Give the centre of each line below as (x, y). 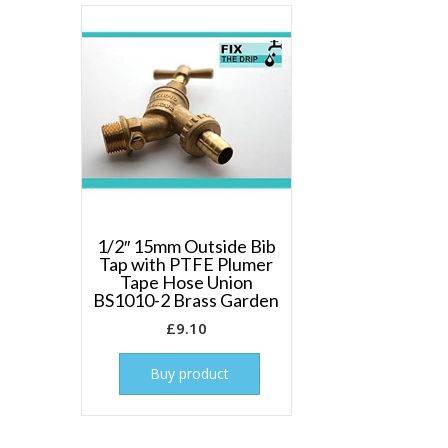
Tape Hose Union (186, 282)
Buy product (190, 374)
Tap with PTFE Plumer (186, 264)
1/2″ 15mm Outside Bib (186, 246)
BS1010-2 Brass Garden (186, 300)
